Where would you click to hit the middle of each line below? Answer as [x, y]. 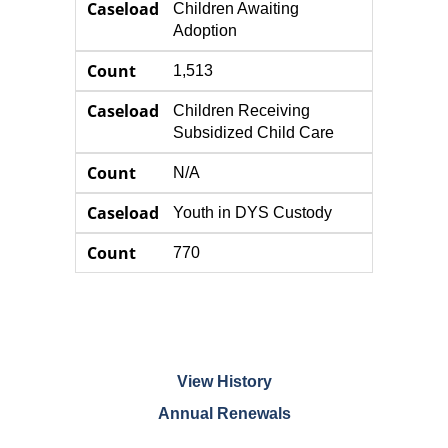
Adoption [205, 30]
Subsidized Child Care [254, 132]
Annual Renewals [224, 413]
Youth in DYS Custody [253, 212]
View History [224, 381]
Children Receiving [242, 110]
